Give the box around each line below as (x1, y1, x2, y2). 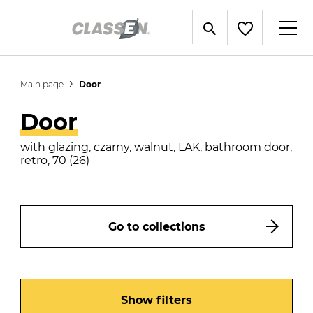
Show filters (121, 293, 192, 307)
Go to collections (108, 219, 205, 233)
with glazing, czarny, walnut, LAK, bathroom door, (20, 140, 293, 154)
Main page (20, 79, 64, 89)
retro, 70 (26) (20, 154, 90, 168)
